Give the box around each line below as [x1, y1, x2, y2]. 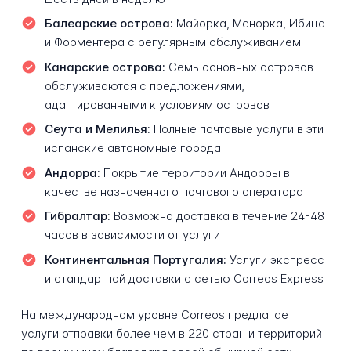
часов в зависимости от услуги [44, 227, 220, 243]
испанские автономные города [44, 140, 221, 156]
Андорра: [44, 165, 100, 180]
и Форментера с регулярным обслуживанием [44, 34, 301, 50]
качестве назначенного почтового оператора [44, 183, 303, 199]
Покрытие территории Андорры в [100, 165, 290, 180]
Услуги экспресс [226, 251, 324, 267]
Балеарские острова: [44, 16, 173, 31]
